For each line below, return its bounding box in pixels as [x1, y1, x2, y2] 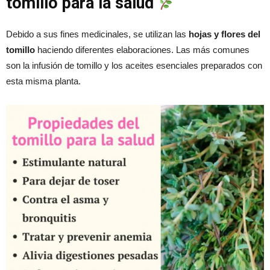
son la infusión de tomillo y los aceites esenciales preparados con [6, 60, 262, 71]
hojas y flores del [186, 29, 260, 40]
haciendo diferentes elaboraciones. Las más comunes [35, 45, 250, 55]
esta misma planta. [6, 76, 81, 87]
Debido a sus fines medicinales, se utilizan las [6, 29, 186, 40]
